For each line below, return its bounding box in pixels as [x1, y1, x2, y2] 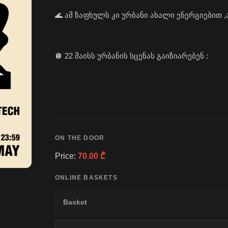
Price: [55, 151, 78, 160]
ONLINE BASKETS [55, 174, 118, 182]
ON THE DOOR [55, 134, 105, 141]
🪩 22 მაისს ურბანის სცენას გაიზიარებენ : [55, 51, 208, 60]
